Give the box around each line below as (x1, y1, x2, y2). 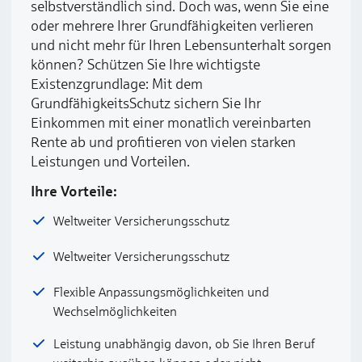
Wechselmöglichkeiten (53, 304, 177, 318)
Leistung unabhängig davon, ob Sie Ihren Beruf (53, 336, 315, 351)
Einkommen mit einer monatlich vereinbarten (31, 114, 311, 131)
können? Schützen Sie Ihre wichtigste (31, 56, 260, 73)
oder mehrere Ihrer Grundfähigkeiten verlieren (31, 17, 314, 34)
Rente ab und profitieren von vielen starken (31, 133, 296, 150)
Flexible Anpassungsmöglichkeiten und (53, 284, 269, 299)
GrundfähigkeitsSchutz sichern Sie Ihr (31, 95, 261, 112)
